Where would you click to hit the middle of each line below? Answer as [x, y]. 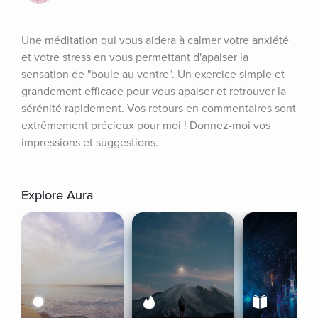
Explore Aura [57, 195]
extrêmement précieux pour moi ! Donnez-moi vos [146, 126]
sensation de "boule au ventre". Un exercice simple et [153, 75]
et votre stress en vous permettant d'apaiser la [135, 57]
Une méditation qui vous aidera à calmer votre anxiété [155, 40]
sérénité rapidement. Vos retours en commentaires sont [159, 109]
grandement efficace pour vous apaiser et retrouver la [154, 92]
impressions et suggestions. [90, 143]
